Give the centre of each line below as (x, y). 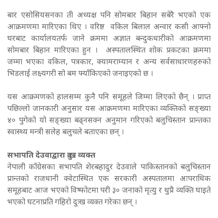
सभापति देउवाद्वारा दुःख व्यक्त (51, 156)
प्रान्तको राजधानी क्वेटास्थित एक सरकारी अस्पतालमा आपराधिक (109, 179)
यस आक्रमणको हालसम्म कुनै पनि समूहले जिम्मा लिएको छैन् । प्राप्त (109, 98)
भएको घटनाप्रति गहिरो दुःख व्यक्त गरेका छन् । (73, 203)
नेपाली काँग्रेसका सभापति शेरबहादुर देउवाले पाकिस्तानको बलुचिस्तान (109, 168)
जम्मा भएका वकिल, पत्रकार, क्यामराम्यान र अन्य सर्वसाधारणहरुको (109, 63)
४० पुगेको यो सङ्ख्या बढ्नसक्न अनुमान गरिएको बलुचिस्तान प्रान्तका (109, 121)
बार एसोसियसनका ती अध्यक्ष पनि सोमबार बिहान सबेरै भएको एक (109, 16)
